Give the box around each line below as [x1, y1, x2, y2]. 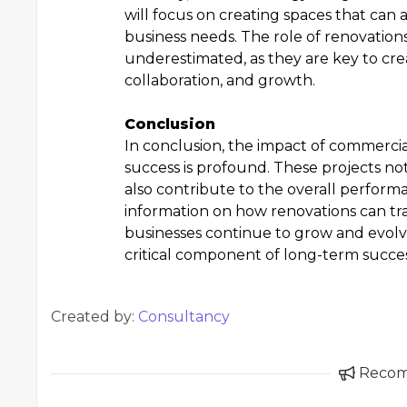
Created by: [51, 308, 138, 325]
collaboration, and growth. [124, 72, 315, 89]
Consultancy [138, 308, 230, 325]
